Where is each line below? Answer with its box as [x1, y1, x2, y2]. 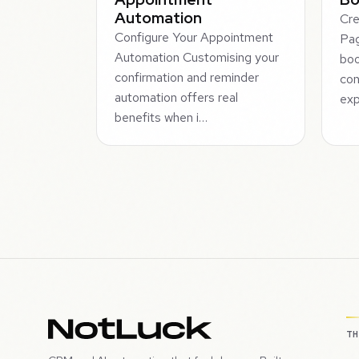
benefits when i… [115, 108, 208, 126]
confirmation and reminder [115, 68, 260, 86]
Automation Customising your [115, 48, 280, 66]
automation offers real [115, 88, 239, 106]
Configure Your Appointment [115, 28, 274, 46]
